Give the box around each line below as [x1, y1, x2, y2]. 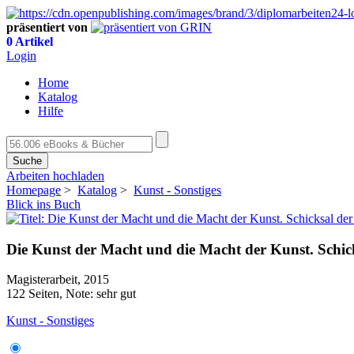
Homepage [6, 183, 61, 197]
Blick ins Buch [6, 198, 81, 211]
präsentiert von [6, 21, 88, 34]
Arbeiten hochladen [6, 169, 104, 183]
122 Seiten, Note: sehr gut [6, 287, 136, 301]
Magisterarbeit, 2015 [6, 273, 109, 287]
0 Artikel [6, 35, 53, 48]
